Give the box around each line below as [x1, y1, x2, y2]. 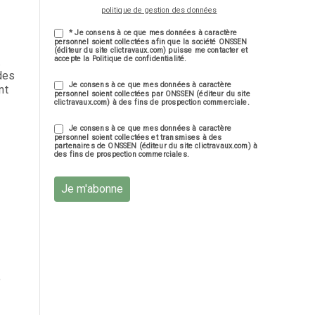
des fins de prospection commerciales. [54, 150, 189, 160]
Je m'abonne [61, 182, 123, 196]
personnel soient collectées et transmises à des [54, 133, 222, 143]
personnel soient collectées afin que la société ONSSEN [54, 37, 247, 47]
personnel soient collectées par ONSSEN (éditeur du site [54, 89, 250, 99]
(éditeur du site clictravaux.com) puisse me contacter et [54, 46, 247, 56]
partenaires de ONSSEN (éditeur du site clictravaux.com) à [54, 141, 258, 151]
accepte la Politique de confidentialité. [54, 54, 187, 64]
